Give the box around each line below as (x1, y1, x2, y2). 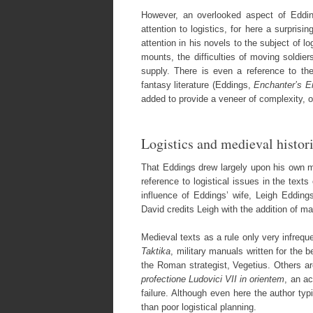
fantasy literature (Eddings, (141, 80, 254, 90)
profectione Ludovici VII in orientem (141, 273, 285, 284)
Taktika (141, 245, 170, 256)
